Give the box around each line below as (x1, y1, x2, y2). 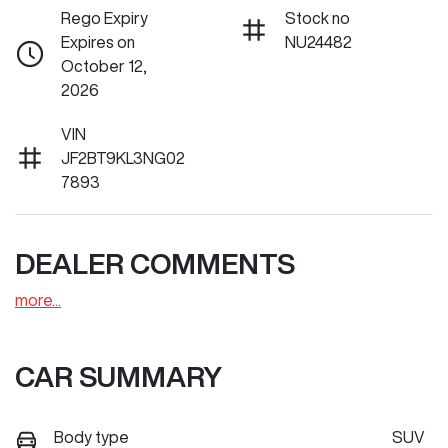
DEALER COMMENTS (15, 249, 295, 279)
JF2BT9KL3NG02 (61, 150, 185, 167)
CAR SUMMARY (15, 362, 222, 392)
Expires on (61, 34, 135, 51)
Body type (54, 429, 129, 446)
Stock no (285, 10, 350, 27)
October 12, (61, 58, 147, 75)
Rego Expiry (61, 10, 148, 27)
